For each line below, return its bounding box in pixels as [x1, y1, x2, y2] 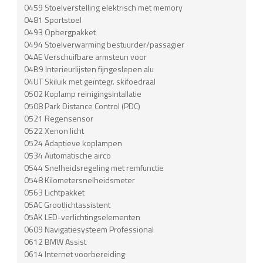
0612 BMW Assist [24, 235, 87, 248]
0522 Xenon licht [24, 124, 85, 137]
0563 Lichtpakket [24, 186, 85, 198]
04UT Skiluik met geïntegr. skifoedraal [24, 75, 156, 87]
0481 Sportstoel [24, 13, 82, 26]
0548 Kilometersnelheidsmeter [24, 173, 136, 186]
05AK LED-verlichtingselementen [24, 210, 141, 223]
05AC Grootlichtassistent [24, 198, 111, 211]
